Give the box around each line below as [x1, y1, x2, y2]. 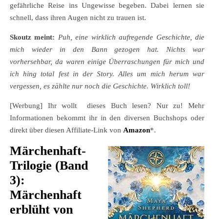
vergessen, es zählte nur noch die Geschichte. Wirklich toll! [10, 82, 190, 90]
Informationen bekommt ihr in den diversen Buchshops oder [10, 114, 204, 122]
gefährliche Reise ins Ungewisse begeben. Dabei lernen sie [10, 1, 204, 10]
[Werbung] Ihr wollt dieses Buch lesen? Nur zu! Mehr [10, 102, 204, 110]
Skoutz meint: [10, 33, 58, 42]
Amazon [123, 126, 150, 134]
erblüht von [10, 202, 73, 217]
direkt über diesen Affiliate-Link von [10, 126, 123, 134]
